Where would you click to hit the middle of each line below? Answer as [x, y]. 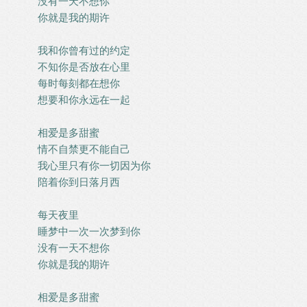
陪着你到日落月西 [79, 182]
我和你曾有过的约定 [84, 50]
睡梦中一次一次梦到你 [89, 231]
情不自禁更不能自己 [84, 149]
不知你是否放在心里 [84, 67]
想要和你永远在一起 [84, 100]
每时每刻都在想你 [79, 83]
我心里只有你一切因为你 [94, 165]
